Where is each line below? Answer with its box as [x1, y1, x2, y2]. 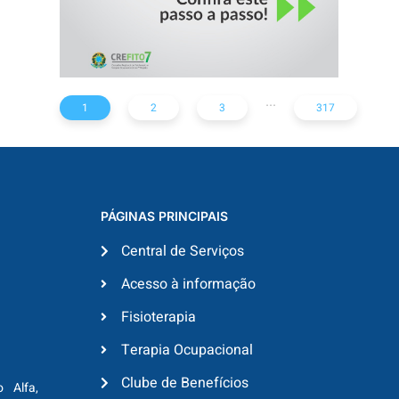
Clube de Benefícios [120, 371, 248, 394]
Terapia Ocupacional [120, 338, 253, 361]
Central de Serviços [120, 240, 244, 262]
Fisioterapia [120, 305, 196, 328]
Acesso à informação [120, 273, 256, 295]
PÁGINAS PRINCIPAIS [101, 208, 229, 224]
